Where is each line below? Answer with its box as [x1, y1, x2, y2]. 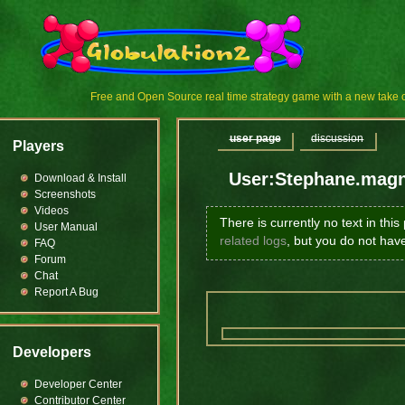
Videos [33, 204, 69, 217]
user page [229, 133, 281, 145]
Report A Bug [33, 286, 99, 298]
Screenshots [33, 188, 96, 201]
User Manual [33, 221, 98, 233]
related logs [219, 234, 287, 249]
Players [12, 138, 64, 154]
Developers [12, 344, 91, 360]
